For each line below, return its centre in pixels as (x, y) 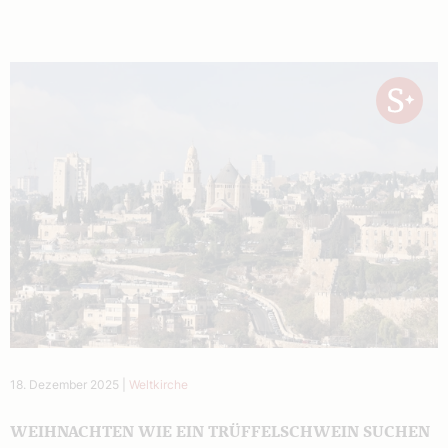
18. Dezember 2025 (64, 384)
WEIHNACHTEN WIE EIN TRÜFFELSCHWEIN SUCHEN (220, 431)
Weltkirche (158, 384)
